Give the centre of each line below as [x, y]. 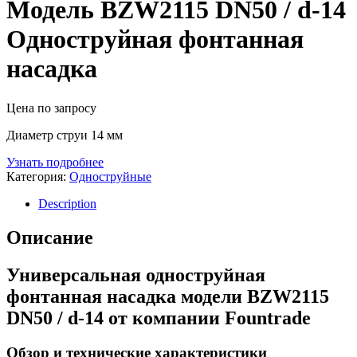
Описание [50, 237]
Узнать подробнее [55, 162]
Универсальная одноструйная [136, 275]
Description [67, 203]
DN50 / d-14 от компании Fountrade [159, 318]
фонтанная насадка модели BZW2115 [168, 296]
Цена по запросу [51, 108]
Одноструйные [110, 176]
